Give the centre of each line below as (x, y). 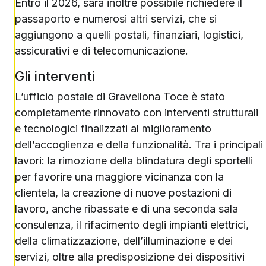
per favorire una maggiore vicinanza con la (119, 177)
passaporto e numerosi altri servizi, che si (116, 19)
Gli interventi (55, 76)
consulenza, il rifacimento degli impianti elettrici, (132, 225)
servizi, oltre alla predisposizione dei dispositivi (130, 257)
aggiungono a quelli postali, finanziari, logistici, (129, 35)
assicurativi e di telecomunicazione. (102, 51)
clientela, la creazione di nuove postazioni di (123, 193)
